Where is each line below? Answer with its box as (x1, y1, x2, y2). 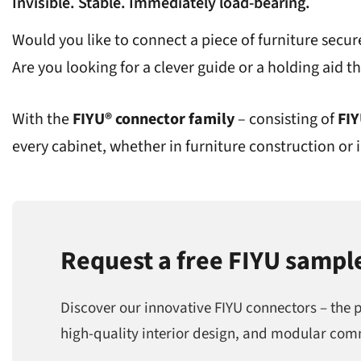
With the (12, 107, 73, 131)
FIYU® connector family (73, 107, 234, 131)
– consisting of (234, 107, 338, 131)
